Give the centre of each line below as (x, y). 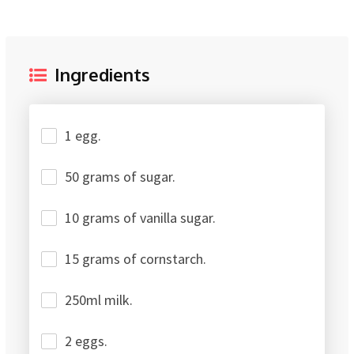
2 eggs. (86, 341)
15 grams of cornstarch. (136, 259)
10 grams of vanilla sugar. (140, 218)
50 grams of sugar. (120, 177)
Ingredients (102, 75)
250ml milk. (99, 300)
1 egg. (83, 136)
